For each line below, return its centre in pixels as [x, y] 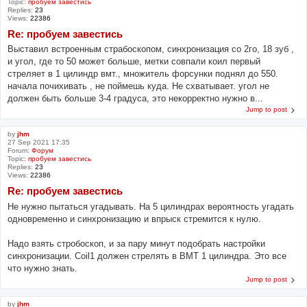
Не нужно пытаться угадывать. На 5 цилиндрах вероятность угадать [151, 206]
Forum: [20, 151]
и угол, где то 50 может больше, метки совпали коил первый [134, 62]
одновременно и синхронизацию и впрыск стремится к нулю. [134, 219]
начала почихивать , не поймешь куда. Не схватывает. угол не [138, 86]
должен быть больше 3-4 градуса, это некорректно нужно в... [135, 99]
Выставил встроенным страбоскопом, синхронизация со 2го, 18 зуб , [151, 49]
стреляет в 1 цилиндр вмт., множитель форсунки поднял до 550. [143, 74]
